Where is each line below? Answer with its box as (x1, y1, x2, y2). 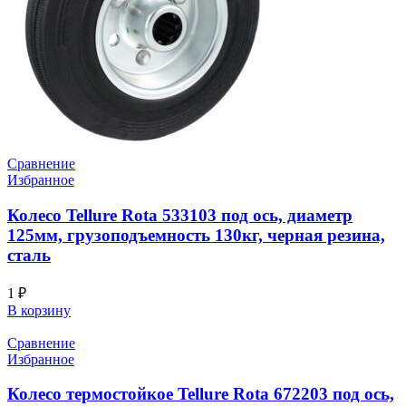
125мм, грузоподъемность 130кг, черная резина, (7, 225, 385, 245)
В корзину (7, 302, 71, 318)
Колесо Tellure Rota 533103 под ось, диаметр (7, 205, 353, 225)
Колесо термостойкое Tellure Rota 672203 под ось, (7, 384, 394, 404)
